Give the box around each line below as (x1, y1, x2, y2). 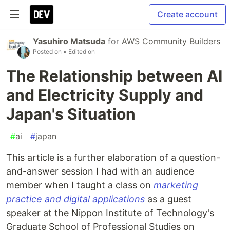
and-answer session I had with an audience (6, 166, 194, 177)
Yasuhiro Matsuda (33, 36, 105, 46)
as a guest (145, 194, 191, 204)
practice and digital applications (6, 194, 145, 204)
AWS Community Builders (122, 36, 220, 46)
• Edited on (63, 48, 95, 55)
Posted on (33, 48, 63, 55)
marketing (154, 180, 198, 190)
